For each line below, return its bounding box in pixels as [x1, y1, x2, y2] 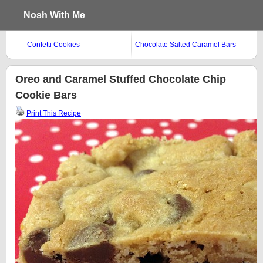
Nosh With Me [23, 10, 85, 20]
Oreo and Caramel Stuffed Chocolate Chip [15, 73, 226, 85]
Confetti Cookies [27, 41, 80, 49]
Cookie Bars [15, 89, 77, 101]
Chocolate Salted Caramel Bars [135, 41, 236, 49]
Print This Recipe [26, 109, 81, 117]
